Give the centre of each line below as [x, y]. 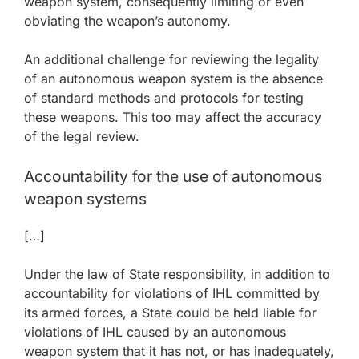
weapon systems [85, 199]
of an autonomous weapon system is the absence [173, 79]
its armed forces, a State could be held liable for [170, 313]
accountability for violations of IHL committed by [172, 293]
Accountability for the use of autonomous [173, 176]
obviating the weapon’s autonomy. [127, 21]
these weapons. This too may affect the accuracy [173, 117]
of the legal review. [82, 136]
